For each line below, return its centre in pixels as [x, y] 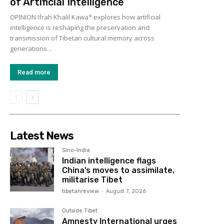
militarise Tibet [92, 179]
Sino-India [76, 150]
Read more [34, 72]
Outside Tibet [80, 210]
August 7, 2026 [126, 191]
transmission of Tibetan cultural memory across [82, 38]
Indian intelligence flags [109, 160]
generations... [31, 48]
